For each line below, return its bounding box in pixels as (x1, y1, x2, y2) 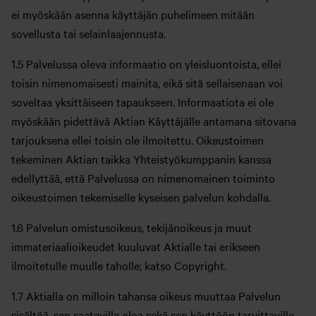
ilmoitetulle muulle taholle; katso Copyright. (11, 257, 226, 274)
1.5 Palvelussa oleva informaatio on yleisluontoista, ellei (11, 56, 281, 72)
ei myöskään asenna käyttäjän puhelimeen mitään (11, 6, 255, 23)
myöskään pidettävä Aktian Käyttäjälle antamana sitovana (11, 113, 296, 129)
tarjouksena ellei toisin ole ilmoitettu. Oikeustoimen (11, 132, 264, 148)
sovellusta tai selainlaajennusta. (11, 25, 166, 42)
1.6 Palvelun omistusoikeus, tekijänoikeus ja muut (11, 219, 252, 236)
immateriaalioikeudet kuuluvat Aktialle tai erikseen (11, 238, 260, 255)
